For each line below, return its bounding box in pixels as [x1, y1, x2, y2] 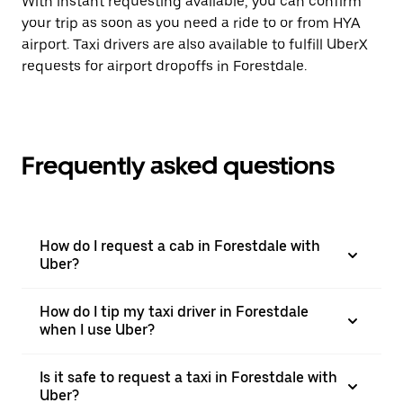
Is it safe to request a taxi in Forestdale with [40, 369, 337, 386]
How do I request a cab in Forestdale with [40, 237, 320, 255]
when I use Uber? [40, 321, 155, 338]
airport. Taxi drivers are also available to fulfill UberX [22, 36, 368, 53]
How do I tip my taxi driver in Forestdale [40, 303, 309, 320]
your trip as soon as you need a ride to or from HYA [22, 14, 361, 31]
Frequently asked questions [22, 150, 335, 181]
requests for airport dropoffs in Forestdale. [22, 58, 307, 75]
